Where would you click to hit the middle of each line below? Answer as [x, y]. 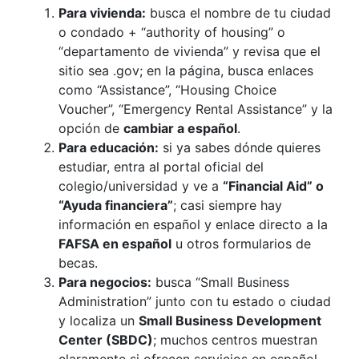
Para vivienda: [102, 13]
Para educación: [109, 147]
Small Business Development [230, 321]
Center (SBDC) [106, 340]
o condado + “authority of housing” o [172, 32]
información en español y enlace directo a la [193, 224]
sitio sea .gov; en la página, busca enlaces [186, 71]
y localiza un [99, 321]
